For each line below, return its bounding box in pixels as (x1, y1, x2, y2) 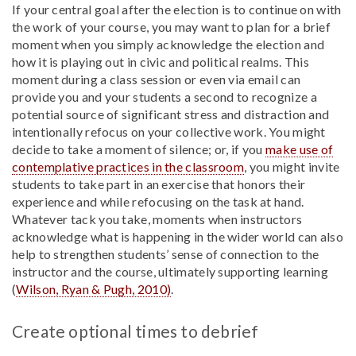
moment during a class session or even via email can (12, 72, 301, 87)
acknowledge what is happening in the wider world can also (12, 229, 344, 244)
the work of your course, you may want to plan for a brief (12, 19, 331, 34)
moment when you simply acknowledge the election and (12, 37, 325, 52)
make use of (265, 141, 334, 157)
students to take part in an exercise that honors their (12, 176, 306, 192)
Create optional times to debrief (12, 321, 259, 341)
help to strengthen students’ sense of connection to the (12, 246, 319, 261)
